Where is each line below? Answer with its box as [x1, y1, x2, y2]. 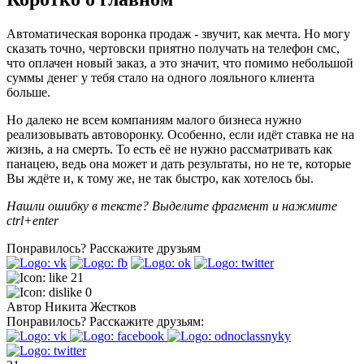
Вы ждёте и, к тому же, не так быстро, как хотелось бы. [6, 171, 314, 186]
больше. [6, 85, 54, 100]
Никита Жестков [45, 300, 136, 314]
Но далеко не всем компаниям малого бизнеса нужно [6, 113, 301, 128]
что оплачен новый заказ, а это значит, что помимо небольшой [6, 56, 353, 71]
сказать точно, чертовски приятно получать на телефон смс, [6, 41, 340, 56]
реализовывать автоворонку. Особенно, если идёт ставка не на [6, 128, 354, 142]
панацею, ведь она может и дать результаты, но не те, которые [6, 157, 351, 171]
